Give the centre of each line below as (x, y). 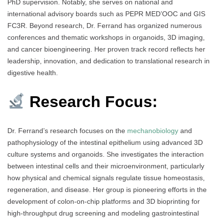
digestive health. (33, 73)
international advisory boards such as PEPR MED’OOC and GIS (106, 14)
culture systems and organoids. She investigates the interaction (106, 154)
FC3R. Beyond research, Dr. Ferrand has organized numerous (105, 26)
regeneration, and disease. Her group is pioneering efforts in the (107, 190)
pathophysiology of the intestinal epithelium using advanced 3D (105, 143)
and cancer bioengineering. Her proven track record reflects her (106, 49)
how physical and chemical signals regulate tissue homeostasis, (106, 178)
